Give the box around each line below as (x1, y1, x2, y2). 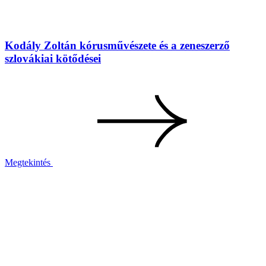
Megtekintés (5, 157, 50, 167)
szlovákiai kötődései (5, 52, 101, 65)
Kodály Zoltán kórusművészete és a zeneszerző (5, 39, 230, 52)
